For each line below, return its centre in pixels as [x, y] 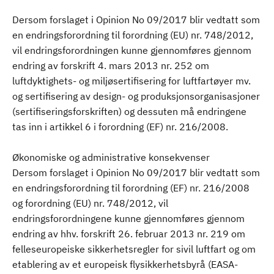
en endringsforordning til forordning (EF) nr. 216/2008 [131, 188]
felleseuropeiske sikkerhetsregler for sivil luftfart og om [134, 249]
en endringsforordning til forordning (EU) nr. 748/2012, [133, 35]
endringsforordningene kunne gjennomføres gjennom [128, 218]
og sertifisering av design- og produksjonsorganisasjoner [136, 96]
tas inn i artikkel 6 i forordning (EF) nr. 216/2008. [120, 127]
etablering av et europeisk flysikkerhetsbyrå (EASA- [125, 264]
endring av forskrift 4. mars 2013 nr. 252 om [111, 65]
